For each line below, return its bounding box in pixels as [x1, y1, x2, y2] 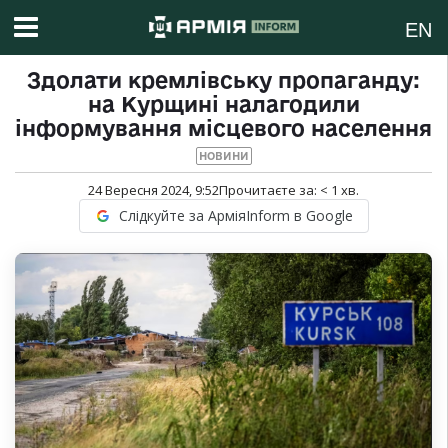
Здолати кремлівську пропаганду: [27, 68, 420, 93]
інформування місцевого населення [15, 116, 432, 141]
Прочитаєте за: [219, 181, 320, 200]
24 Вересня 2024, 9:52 [88, 181, 219, 200]
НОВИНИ [198, 150, 249, 163]
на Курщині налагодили [87, 92, 360, 117]
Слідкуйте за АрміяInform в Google [118, 206, 353, 226]
